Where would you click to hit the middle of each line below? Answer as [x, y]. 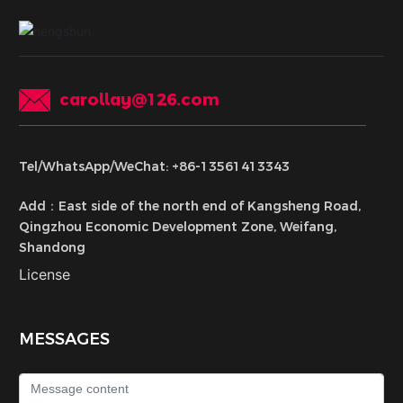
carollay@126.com [140, 100]
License [45, 275]
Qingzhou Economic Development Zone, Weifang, [178, 227]
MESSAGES [65, 340]
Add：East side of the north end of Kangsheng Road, [190, 206]
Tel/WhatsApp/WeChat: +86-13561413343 [155, 167]
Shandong [53, 248]
